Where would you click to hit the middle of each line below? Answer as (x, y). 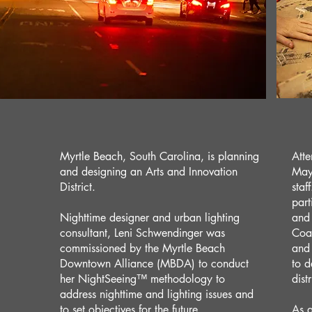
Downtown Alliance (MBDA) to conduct (154, 264)
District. (78, 187)
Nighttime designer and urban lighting (150, 218)
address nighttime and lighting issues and (157, 294)
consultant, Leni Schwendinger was (142, 233)
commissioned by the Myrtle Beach (142, 248)
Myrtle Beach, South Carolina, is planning (159, 156)
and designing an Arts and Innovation (149, 172)
